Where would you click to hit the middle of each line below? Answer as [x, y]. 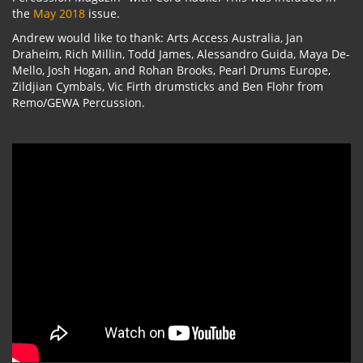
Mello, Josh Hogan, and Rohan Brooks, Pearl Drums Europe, [171, 70]
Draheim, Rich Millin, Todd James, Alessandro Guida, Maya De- [181, 54]
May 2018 [59, 14]
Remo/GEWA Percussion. [79, 103]
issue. [102, 14]
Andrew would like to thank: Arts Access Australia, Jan [158, 38]
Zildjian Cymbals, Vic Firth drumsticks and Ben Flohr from [168, 87]
